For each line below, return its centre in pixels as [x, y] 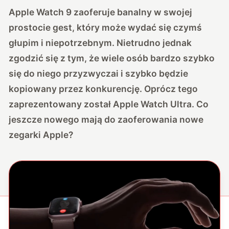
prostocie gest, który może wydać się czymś [106, 27]
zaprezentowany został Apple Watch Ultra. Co [109, 104]
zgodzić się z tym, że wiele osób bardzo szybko [112, 58]
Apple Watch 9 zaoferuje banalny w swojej [101, 12]
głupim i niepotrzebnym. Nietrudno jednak [100, 42]
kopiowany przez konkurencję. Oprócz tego [104, 88]
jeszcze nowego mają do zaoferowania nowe [106, 119]
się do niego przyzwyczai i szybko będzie [99, 73]
